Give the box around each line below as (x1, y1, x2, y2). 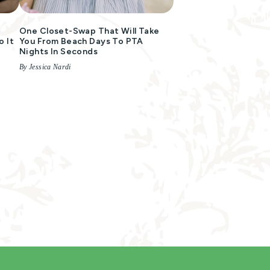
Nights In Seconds (19, 46, 98, 57)
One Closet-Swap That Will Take (19, 26, 160, 36)
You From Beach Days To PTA (19, 36, 143, 46)
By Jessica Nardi (19, 63, 71, 71)
